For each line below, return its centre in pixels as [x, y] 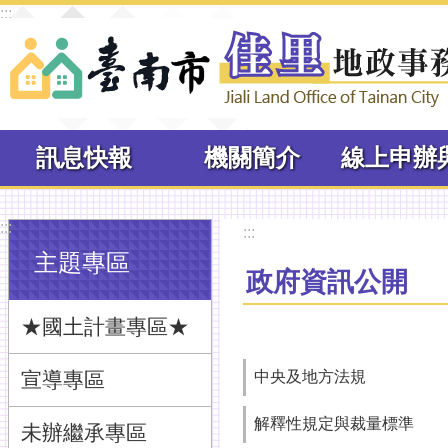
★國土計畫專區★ [105, 326]
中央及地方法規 [310, 376]
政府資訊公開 [327, 281]
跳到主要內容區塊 [74, 19]
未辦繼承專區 [84, 432]
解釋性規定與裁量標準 [334, 423]
